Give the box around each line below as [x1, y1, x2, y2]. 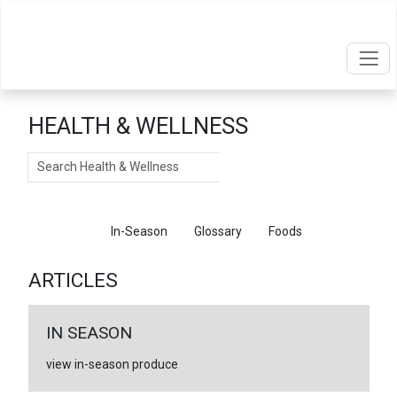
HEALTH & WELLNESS [27, 113, 248, 139]
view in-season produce [45, 356, 178, 371]
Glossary [193, 223, 242, 238]
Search [27, 153, 67, 167]
